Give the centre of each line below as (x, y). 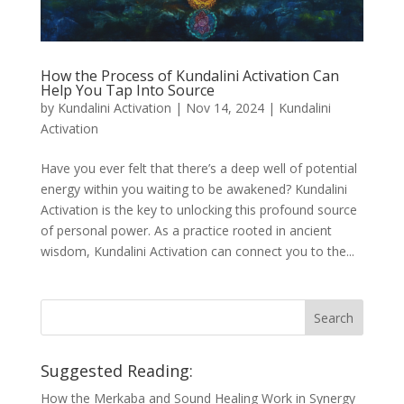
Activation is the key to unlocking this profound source (198, 210)
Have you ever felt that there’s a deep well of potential (198, 169)
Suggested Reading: (116, 371)
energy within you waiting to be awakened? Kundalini (193, 189)
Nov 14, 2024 (225, 108)
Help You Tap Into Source (127, 91)
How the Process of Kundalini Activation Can (189, 76)
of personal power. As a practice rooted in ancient (186, 231)
